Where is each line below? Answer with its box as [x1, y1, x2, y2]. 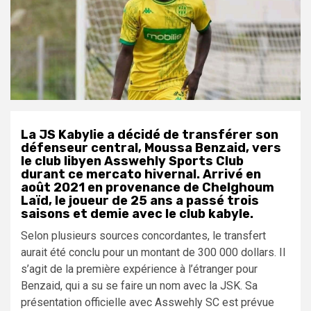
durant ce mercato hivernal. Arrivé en [21, 167, 261, 183]
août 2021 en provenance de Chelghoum [21, 180, 274, 196]
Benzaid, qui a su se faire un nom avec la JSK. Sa [21, 279, 258, 293]
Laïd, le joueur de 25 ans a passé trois [21, 193, 259, 209]
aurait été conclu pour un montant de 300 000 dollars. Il [21, 246, 285, 260]
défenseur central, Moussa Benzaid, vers [21, 140, 281, 156]
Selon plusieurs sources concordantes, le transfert [21, 229, 266, 243]
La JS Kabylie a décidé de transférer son [21, 127, 278, 143]
